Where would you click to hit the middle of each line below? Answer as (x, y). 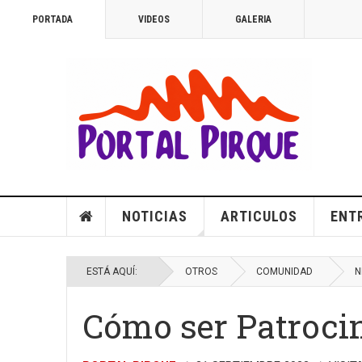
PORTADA (53, 19)
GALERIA (253, 19)
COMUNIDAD (284, 271)
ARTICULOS (259, 216)
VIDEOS (154, 19)
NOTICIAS (154, 216)
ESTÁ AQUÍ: (114, 271)
